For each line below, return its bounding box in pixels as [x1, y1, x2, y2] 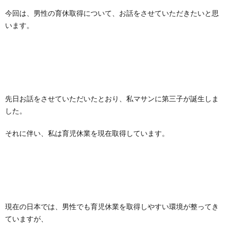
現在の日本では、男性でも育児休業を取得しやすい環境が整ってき [5, 202, 219, 211]
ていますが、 [5, 214, 48, 223]
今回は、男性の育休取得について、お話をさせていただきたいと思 [5, 9, 219, 17]
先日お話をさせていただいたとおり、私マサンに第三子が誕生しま [5, 94, 219, 103]
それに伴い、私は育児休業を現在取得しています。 [5, 129, 169, 137]
